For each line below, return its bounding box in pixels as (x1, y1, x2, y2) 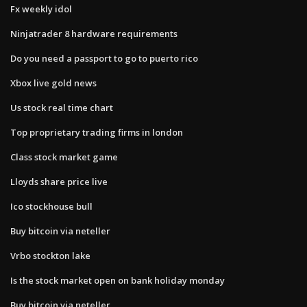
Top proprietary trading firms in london (10, 125, 183, 138)
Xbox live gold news (10, 76, 97, 89)
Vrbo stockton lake (10, 249, 90, 262)
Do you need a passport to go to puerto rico (10, 51, 198, 64)
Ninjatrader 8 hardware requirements (10, 27, 177, 40)
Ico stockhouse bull (10, 199, 93, 212)
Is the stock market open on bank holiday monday (10, 273, 225, 286)
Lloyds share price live (10, 175, 108, 188)
